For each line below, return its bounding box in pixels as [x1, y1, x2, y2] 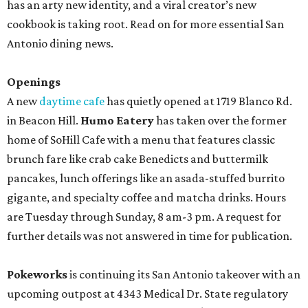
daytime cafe [39, 94, 104, 108]
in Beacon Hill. [7, 113, 80, 127]
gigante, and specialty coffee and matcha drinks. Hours [7, 190, 286, 204]
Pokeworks [7, 267, 69, 281]
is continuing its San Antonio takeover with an [69, 267, 300, 281]
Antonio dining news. [7, 36, 113, 50]
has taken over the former [154, 113, 287, 127]
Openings [7, 75, 60, 89]
